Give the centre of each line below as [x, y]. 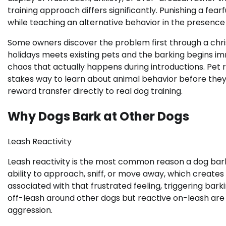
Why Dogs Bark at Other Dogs [98, 116]
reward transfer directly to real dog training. [95, 91]
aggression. [30, 210]
